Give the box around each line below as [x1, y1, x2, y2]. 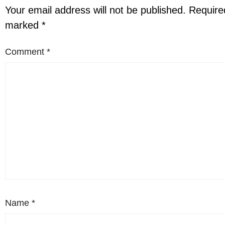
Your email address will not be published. [5, 4, 186, 16]
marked [5, 19, 42, 31]
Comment [5, 46, 47, 57]
